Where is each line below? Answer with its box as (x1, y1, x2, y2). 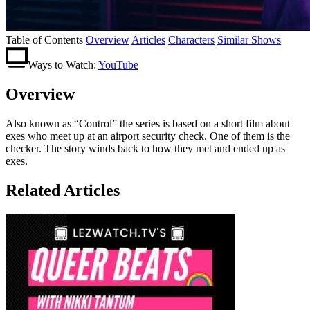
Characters (168, 33, 215, 46)
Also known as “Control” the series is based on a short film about (6, 117, 290, 129)
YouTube (98, 58, 138, 71)
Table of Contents (6, 33, 83, 46)
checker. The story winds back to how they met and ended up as (6, 142, 285, 154)
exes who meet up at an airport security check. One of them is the (6, 129, 290, 142)
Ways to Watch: (28, 58, 96, 71)
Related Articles (6, 181, 120, 199)
